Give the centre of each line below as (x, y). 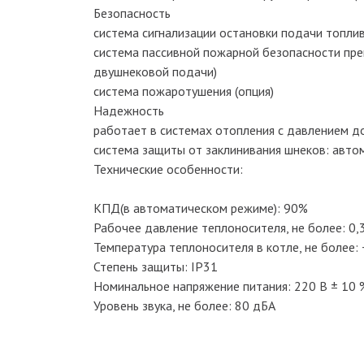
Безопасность (132, 13)
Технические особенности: (168, 169)
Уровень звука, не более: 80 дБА (184, 305)
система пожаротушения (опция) (184, 91)
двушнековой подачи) (155, 71)
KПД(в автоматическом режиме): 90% (201, 208)
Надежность (129, 110)
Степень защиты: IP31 (156, 266)
